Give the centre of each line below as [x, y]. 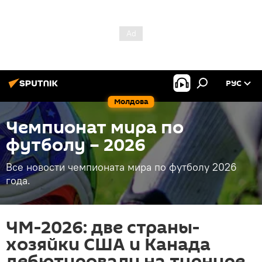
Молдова [131, 101]
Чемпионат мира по [95, 128]
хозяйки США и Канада [108, 245]
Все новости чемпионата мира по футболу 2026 [121, 167]
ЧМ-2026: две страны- [103, 228]
